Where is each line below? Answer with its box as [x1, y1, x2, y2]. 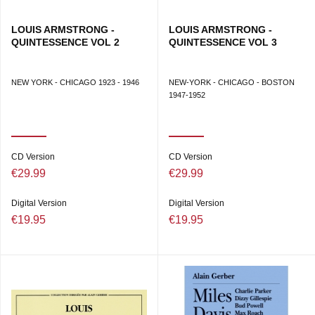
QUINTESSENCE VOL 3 [169, 37, 277, 49]
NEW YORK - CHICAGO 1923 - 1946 [11, 78, 139, 87]
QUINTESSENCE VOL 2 [11, 37, 120, 49]
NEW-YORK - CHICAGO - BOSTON [169, 78, 295, 87]
